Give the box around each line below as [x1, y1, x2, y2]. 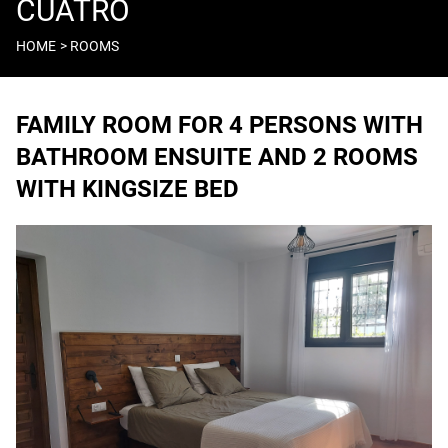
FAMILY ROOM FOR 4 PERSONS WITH [16, 111, 423, 140]
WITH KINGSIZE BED [16, 175, 239, 204]
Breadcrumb [16, 44, 99, 69]
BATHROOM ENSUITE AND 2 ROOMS [16, 143, 418, 172]
